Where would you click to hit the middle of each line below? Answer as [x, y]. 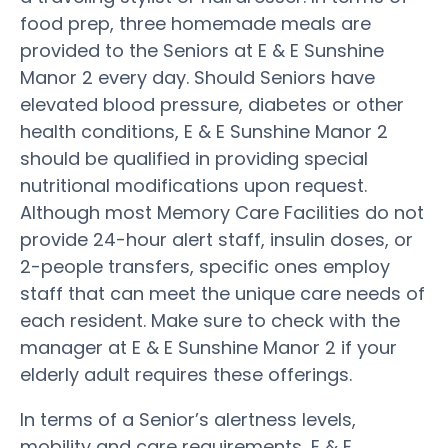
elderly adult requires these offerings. [186, 374]
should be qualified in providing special [194, 158]
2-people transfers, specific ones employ [205, 266]
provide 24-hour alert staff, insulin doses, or [216, 239]
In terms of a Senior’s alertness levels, [188, 419]
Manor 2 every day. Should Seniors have [197, 77]
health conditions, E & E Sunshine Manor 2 [204, 131]
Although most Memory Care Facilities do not [222, 212]
